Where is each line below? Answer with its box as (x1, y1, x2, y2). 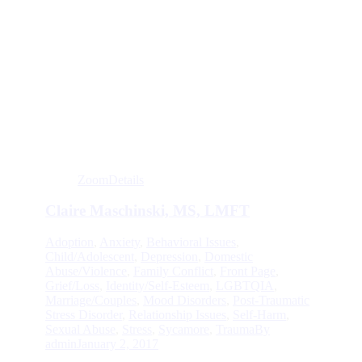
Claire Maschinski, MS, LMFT (39, 202, 243, 220)
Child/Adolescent (39, 250, 128, 264)
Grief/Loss (39, 279, 93, 293)
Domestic (198, 250, 246, 264)
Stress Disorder (39, 308, 116, 322)
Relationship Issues (122, 308, 220, 322)
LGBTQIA (209, 279, 267, 293)
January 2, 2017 (70, 337, 152, 351)
